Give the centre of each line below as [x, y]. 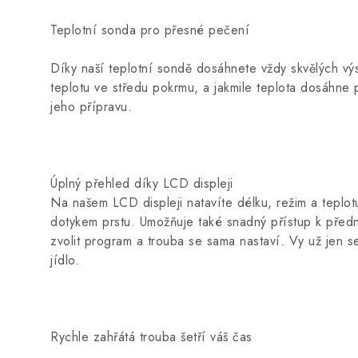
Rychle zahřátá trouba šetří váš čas [151, 337]
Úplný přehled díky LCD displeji [142, 183]
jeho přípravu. [91, 107]
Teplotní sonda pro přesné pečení [150, 30]
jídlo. [65, 260]
